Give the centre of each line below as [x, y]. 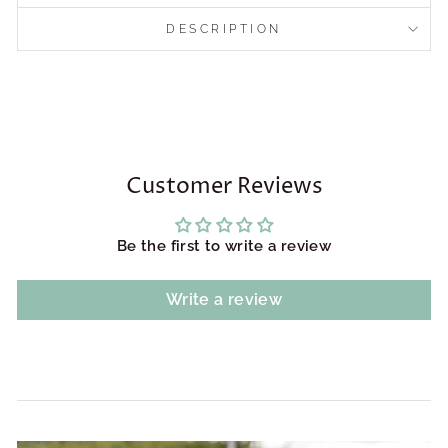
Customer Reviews [224, 187]
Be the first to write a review [224, 246]
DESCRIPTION [224, 29]
